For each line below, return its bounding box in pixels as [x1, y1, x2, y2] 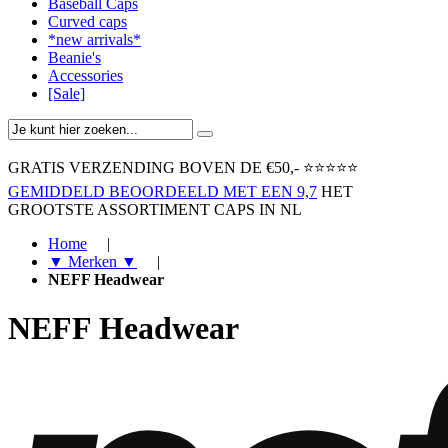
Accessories [48, 67, 123, 84]
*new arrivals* [48, 31, 141, 48]
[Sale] [48, 85, 85, 102]
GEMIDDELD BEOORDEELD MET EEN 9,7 [8, 183, 317, 200]
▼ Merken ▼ [48, 253, 137, 270]
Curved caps [48, 13, 127, 30]
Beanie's [48, 49, 101, 66]
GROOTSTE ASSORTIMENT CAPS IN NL [8, 201, 302, 218]
